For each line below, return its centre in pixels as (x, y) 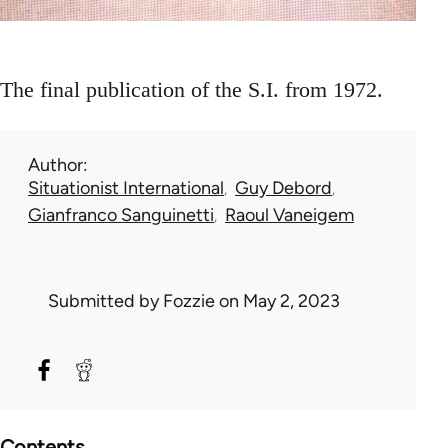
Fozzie (189, 300)
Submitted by (105, 300)
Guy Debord (283, 187)
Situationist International (126, 187)
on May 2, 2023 (277, 300)
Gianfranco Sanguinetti (121, 214)
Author (55, 164)
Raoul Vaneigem (289, 214)
